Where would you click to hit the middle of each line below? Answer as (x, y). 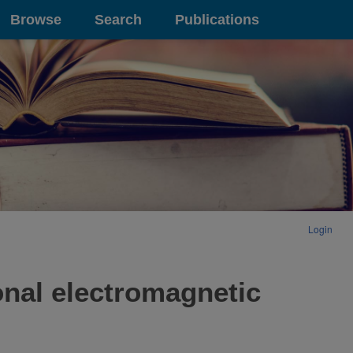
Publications (217, 19)
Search (118, 19)
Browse (36, 19)
